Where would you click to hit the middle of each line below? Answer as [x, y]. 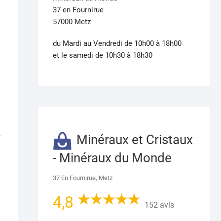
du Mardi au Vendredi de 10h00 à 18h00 [117, 43]
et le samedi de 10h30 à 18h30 [103, 55]
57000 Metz [72, 21]
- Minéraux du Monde [112, 158]
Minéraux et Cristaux [135, 140]
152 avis [159, 205]
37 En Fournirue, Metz [83, 178]
